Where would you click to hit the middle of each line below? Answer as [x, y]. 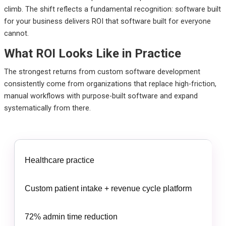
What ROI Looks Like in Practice [92, 53]
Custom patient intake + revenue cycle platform [108, 188]
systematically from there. [47, 108]
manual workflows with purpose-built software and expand [101, 96]
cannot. [16, 33]
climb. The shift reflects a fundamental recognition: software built [112, 9]
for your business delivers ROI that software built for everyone [107, 21]
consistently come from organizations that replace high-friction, [110, 83]
